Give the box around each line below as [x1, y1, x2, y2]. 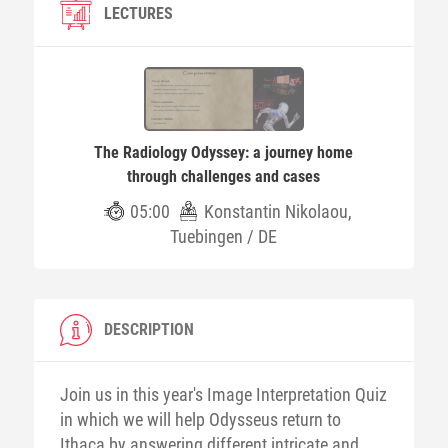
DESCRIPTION [103, 320, 194, 339]
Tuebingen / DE [170, 226, 278, 247]
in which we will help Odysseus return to [59, 409, 341, 430]
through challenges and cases [127, 167, 321, 186]
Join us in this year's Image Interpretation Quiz [59, 384, 387, 405]
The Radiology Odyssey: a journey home [94, 143, 354, 162]
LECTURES [103, 4, 173, 23]
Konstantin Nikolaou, [203, 201, 352, 222]
